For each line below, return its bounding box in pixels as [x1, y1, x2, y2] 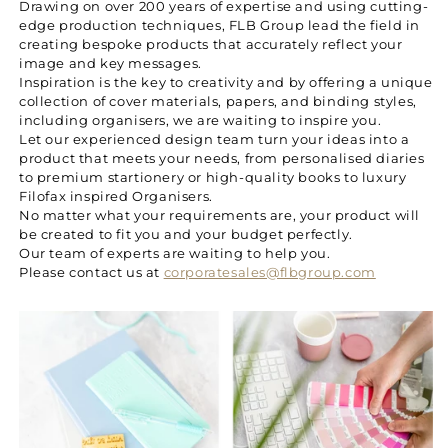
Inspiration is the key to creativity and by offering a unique [19, 74, 433, 91]
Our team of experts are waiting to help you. [19, 245, 331, 262]
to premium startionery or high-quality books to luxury [19, 169, 407, 186]
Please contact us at [19, 264, 164, 281]
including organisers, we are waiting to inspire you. [19, 112, 382, 129]
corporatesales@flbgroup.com [163, 264, 376, 281]
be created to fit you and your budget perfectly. [19, 226, 353, 243]
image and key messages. [19, 55, 202, 72]
